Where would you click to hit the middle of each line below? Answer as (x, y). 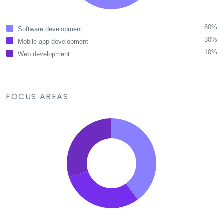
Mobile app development (53, 42)
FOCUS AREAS (37, 97)
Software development (50, 29)
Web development (44, 54)
